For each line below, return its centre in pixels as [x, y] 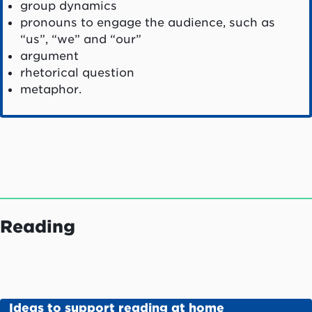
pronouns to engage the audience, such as [147, 22]
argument [49, 55]
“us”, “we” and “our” [84, 39]
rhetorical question [77, 72]
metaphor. [50, 89]
